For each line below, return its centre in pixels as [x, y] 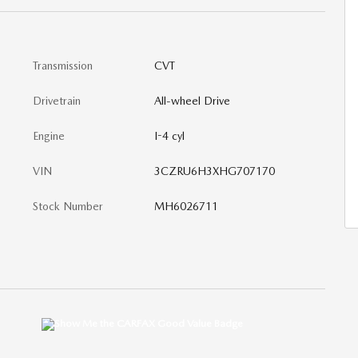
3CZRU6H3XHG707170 [214, 171]
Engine [49, 136]
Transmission [63, 66]
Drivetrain [57, 101]
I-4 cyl [169, 136]
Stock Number [68, 206]
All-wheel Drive [192, 101]
